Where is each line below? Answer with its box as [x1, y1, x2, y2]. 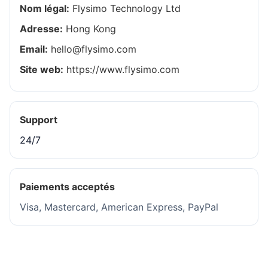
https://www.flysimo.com [63, 63, 179, 75]
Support [20, 114, 57, 126]
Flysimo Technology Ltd [69, 2, 181, 14]
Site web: [20, 63, 63, 75]
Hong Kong [63, 23, 116, 35]
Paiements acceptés [20, 181, 115, 193]
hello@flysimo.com [51, 43, 136, 55]
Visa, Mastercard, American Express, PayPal [20, 201, 218, 213]
